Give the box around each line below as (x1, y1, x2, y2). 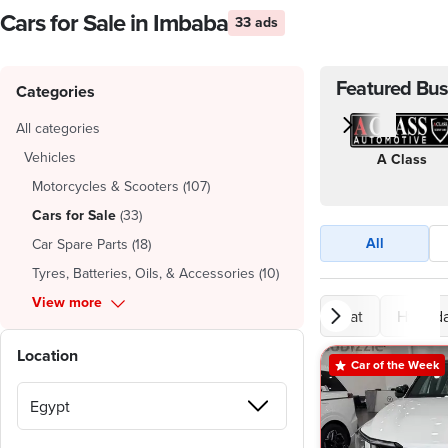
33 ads (235, 12, 278, 32)
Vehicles (24, 147, 76, 167)
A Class (377, 149, 427, 169)
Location (17, 344, 78, 367)
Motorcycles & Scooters (32, 176, 179, 196)
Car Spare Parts (32, 234, 128, 254)
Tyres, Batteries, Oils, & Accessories (32, 263, 255, 283)
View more (32, 292, 102, 312)
